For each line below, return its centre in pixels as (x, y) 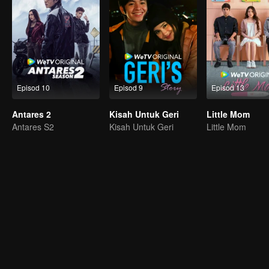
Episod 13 (228, 87)
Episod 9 (128, 87)
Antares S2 (33, 127)
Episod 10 (33, 87)
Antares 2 (32, 114)
